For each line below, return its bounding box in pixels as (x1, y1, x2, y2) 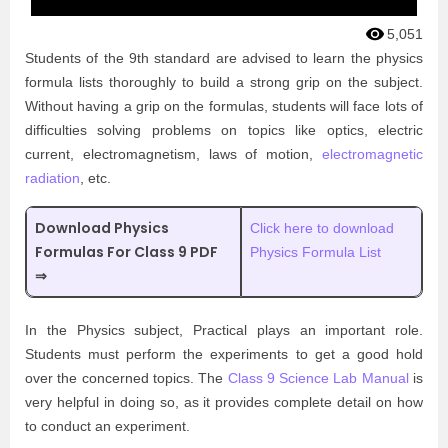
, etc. (80, 169, 111, 186)
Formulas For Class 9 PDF (35, 241, 218, 262)
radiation (25, 169, 80, 186)
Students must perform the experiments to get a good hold (25, 345, 423, 362)
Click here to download (250, 219, 394, 236)
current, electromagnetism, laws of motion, (25, 145, 322, 162)
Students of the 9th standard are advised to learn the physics (25, 49, 423, 66)
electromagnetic (322, 145, 423, 162)
